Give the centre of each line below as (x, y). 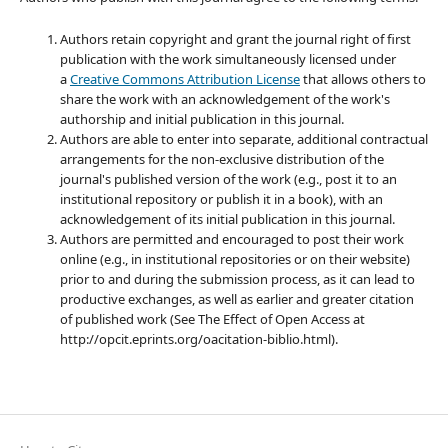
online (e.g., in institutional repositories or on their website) (234, 259)
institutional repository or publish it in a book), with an (221, 199)
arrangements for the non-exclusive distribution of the (221, 159)
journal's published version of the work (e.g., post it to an (228, 179)
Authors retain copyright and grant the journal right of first (235, 39)
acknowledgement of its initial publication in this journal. (227, 219)
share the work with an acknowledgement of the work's (224, 99)
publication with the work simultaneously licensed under (227, 59)
